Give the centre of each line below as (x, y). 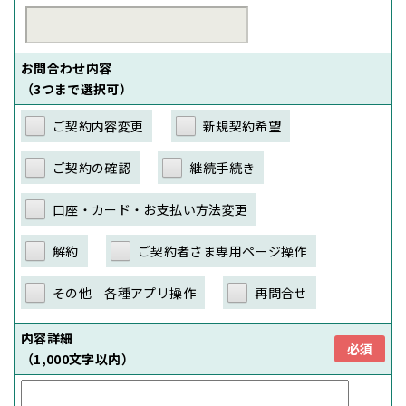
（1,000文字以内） (77, 359)
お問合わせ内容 (67, 68)
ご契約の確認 (92, 168)
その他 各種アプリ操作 (124, 293)
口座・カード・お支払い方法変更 (150, 210)
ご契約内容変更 (98, 126)
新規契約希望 (242, 126)
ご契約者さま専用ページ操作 (222, 251)
